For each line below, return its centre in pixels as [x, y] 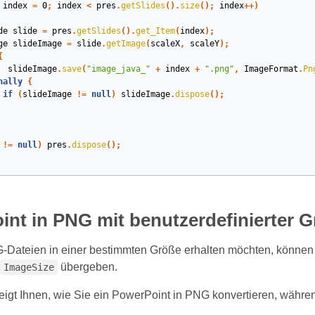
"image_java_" [118, 69]
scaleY [204, 44]
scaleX [165, 44]
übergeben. [88, 267]
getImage [126, 44]
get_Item [155, 31]
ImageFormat [271, 69]
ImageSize [28, 267]
